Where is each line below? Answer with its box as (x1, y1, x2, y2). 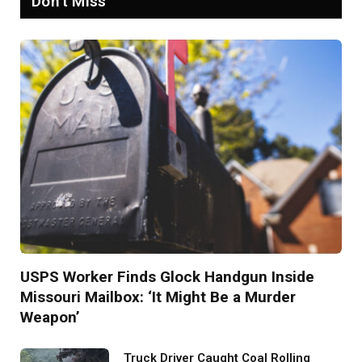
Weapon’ (20, 307, 80, 326)
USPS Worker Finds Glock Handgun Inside (20, 267, 314, 286)
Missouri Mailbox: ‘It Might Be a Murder (20, 287, 296, 306)
